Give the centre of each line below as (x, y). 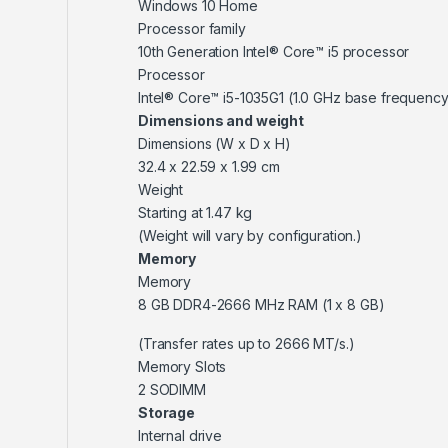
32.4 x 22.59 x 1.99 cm (209, 167)
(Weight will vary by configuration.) (250, 236)
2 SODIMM (172, 390)
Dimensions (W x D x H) (214, 144)
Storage (167, 413)
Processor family (192, 29)
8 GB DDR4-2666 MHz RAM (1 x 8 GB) (261, 305)
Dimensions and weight (221, 121)
